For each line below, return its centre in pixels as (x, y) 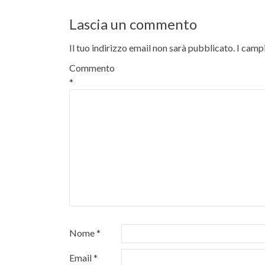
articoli (96, 15)
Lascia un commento (133, 24)
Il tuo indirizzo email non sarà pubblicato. (152, 48)
